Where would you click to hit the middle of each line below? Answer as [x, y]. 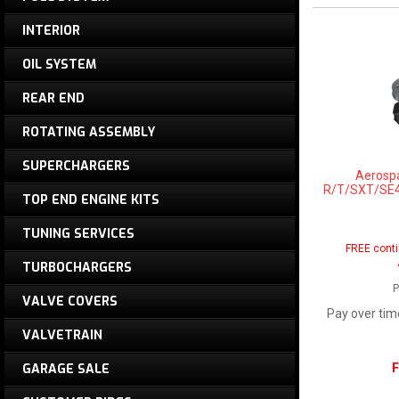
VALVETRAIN [62, 335]
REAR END [53, 98]
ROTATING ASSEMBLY [89, 132]
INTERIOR [51, 31]
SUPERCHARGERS [76, 166]
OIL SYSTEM [59, 65]
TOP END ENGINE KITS [91, 200]
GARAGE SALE [66, 369]
